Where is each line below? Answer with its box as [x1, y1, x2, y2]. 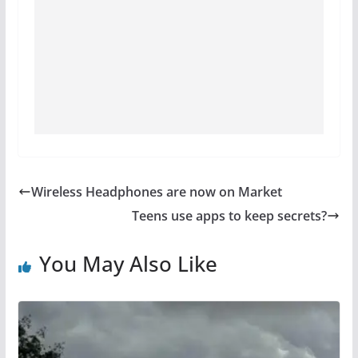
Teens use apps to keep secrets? [132, 207, 328, 225]
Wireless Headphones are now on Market [30, 183, 282, 201]
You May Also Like [38, 249, 217, 279]
